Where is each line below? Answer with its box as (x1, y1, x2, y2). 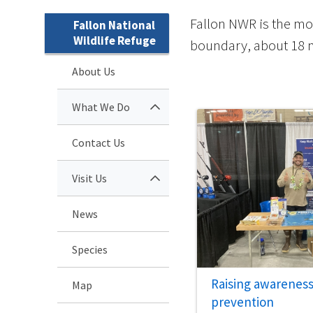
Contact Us (72, 135, 125, 150)
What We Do (72, 99, 130, 114)
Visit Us (72, 170, 107, 185)
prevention (211, 293, 274, 311)
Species (72, 242, 108, 256)
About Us (72, 64, 115, 78)
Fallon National (73, 17, 155, 33)
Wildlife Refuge (73, 32, 156, 48)
